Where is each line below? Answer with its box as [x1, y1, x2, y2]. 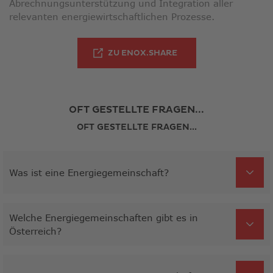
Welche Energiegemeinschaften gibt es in [9, 211, 198, 223]
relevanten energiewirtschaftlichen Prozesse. [9, 11, 214, 23]
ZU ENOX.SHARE [107, 48, 177, 58]
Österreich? [9, 225, 62, 236]
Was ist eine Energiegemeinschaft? [9, 166, 169, 178]
